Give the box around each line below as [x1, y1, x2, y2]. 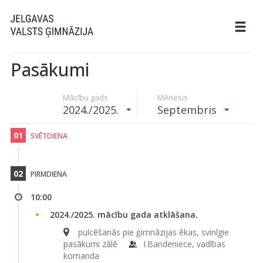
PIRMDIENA [28, 169, 67, 179]
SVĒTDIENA [28, 131, 68, 141]
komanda [63, 250, 99, 261]
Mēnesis [157, 92, 188, 103]
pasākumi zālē [63, 238, 117, 249]
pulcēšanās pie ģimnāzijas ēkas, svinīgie [77, 227, 229, 238]
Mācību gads [63, 92, 108, 103]
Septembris [157, 103, 220, 117]
